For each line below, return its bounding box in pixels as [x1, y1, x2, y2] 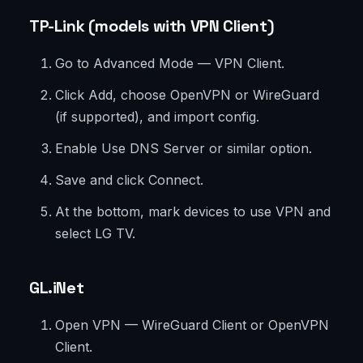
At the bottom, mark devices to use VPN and [55, 203, 331, 220]
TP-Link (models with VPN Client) [29, 15, 275, 37]
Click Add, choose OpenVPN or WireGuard [55, 87, 319, 104]
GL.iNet [29, 277, 84, 299]
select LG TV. [55, 225, 135, 242]
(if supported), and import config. [55, 109, 259, 126]
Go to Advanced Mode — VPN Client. [55, 55, 284, 72]
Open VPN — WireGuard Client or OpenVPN [55, 317, 329, 334]
